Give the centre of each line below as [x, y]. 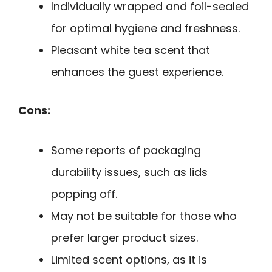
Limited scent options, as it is [129, 260]
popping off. [84, 194]
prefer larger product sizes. [124, 238]
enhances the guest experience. [137, 72]
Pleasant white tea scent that [131, 50]
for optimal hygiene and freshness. [145, 28]
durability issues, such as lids [129, 172]
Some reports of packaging [126, 151]
